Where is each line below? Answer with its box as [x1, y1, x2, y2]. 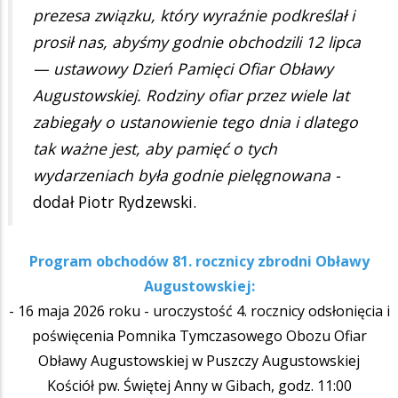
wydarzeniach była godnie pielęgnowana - [33, 164, 340, 187]
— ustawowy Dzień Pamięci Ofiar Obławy [33, 58, 333, 80]
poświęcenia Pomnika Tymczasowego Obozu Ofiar [31, 325, 367, 346]
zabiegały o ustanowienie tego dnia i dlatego [33, 111, 358, 133]
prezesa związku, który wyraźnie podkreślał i [33, 4, 354, 27]
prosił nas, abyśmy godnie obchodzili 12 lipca [33, 31, 361, 53]
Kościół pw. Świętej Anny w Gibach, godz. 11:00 [46, 375, 352, 395]
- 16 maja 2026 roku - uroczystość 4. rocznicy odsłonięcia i [8, 300, 390, 321]
